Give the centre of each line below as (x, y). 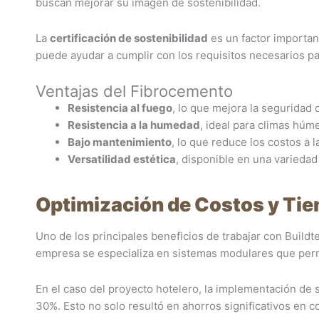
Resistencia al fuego (120, 108)
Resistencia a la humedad (134, 125)
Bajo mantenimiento (120, 142)
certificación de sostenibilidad (129, 38)
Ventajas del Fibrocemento (134, 91)
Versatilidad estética (122, 159)
